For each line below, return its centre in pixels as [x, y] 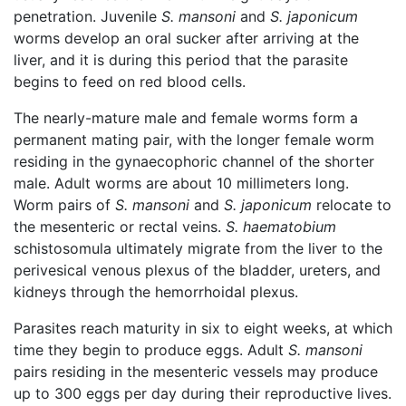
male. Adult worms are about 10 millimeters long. [181, 183]
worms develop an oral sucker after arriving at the [186, 38]
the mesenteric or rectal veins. [120, 226]
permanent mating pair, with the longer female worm [194, 139]
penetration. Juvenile [87, 16]
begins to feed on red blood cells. [130, 81]
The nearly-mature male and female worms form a [186, 117]
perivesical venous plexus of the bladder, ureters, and [197, 270]
